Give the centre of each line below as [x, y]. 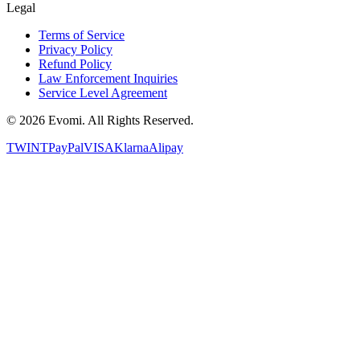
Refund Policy [75, 64]
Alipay [166, 148]
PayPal [66, 148]
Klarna [131, 148]
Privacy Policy [76, 50]
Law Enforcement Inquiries [108, 79]
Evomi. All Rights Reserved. [119, 121]
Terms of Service [82, 35]
